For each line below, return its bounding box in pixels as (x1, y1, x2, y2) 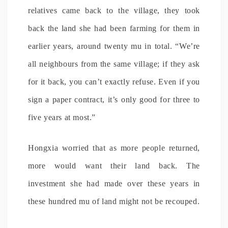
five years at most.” (28, 112, 96, 122)
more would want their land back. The (28, 161, 200, 170)
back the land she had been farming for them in (28, 23, 200, 33)
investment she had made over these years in (28, 179, 200, 188)
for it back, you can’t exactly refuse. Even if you (28, 77, 200, 86)
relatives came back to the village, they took (28, 6, 200, 15)
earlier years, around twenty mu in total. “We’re (28, 41, 200, 50)
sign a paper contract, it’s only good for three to (28, 95, 200, 104)
